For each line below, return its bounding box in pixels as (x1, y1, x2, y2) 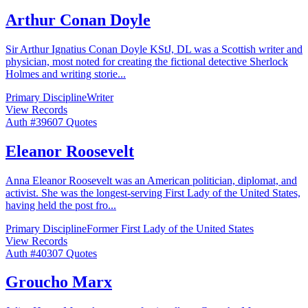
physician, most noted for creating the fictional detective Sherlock (5, 55, 288, 67)
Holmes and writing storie (5, 67, 118, 80)
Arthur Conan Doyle (5, 10, 151, 29)
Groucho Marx (5, 273, 112, 291)
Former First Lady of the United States (87, 222, 254, 234)
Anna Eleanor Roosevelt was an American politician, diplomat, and (5, 174, 297, 186)
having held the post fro (5, 199, 108, 211)
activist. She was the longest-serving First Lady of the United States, (5, 186, 300, 199)
